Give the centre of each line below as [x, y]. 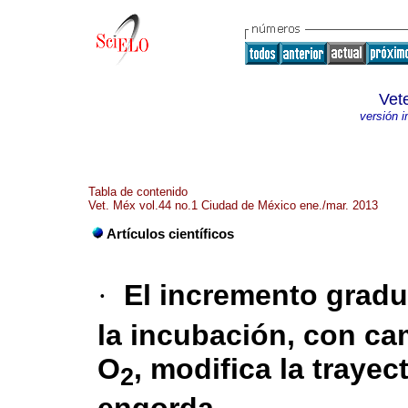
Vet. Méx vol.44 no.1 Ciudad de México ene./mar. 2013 [233, 205]
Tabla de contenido [138, 192]
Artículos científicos [170, 235]
